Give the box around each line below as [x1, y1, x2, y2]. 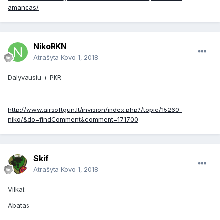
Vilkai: [8, 185, 26, 193]
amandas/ [8, 3, 39, 12]
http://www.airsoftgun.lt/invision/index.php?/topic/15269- [8, 106, 182, 114]
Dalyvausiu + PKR [8, 73, 63, 82]
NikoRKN [33, 41, 67, 52]
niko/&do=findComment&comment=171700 [8, 115, 138, 124]
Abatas [8, 201, 29, 210]
